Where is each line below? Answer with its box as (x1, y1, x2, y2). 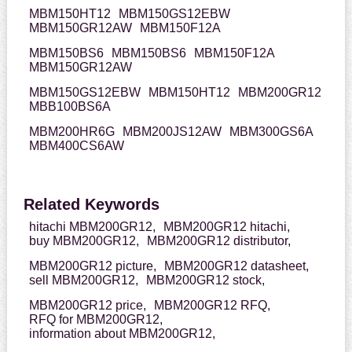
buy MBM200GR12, (28, 234, 139, 248)
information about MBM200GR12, (28, 327, 215, 341)
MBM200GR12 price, (28, 299, 146, 313)
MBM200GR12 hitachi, (163, 220, 290, 234)
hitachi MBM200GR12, (28, 220, 156, 234)
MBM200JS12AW (122, 125, 222, 139)
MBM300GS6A (229, 125, 313, 139)
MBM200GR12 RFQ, (153, 299, 270, 313)
